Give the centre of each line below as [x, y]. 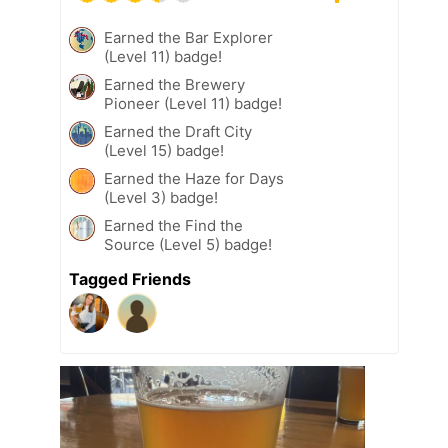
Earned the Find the [173, 225]
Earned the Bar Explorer [188, 37]
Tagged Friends [130, 278]
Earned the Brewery [174, 84]
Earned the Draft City [178, 131]
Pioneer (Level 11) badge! [193, 103]
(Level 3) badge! [161, 197]
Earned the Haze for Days [194, 178]
